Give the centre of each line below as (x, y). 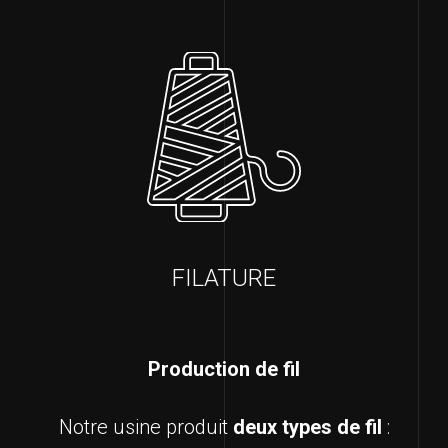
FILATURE (224, 278)
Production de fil (224, 369)
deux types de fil (307, 427)
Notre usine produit (145, 427)
